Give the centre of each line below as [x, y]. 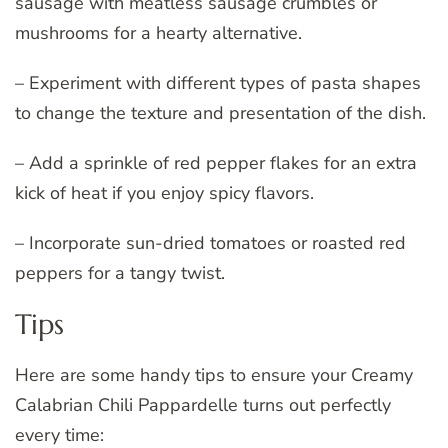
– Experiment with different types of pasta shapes [218, 83]
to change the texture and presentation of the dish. [220, 113]
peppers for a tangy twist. [120, 273]
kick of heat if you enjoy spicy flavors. [164, 193]
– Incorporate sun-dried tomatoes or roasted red [210, 243]
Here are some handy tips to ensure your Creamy [214, 374]
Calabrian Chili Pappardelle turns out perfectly [203, 404]
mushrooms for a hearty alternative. [158, 33]
